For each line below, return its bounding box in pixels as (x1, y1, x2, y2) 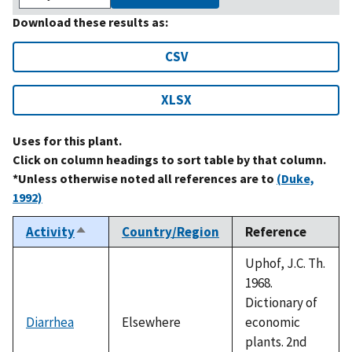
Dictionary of (245, 293, 317, 311)
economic (245, 313, 300, 331)
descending (75, 240, 145, 258)
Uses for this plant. (13, 132, 122, 148)
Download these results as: (13, 13, 168, 30)
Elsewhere (122, 313, 181, 331)
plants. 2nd (245, 332, 307, 350)
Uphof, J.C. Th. (245, 254, 325, 272)
